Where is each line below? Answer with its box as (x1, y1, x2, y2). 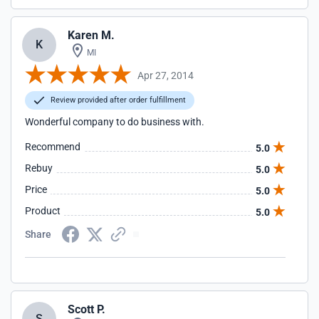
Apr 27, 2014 (137, 69, 194, 81)
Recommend (25, 141, 80, 152)
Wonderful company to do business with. (25, 116, 204, 127)
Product (25, 205, 61, 216)
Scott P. (68, 303, 105, 316)
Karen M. (68, 28, 115, 42)
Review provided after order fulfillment (48, 95, 186, 105)
